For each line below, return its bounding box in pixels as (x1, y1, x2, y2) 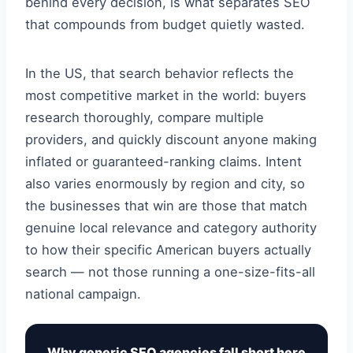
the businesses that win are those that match (25, 198, 307, 214)
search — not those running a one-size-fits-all (25, 264, 315, 280)
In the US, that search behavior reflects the (25, 65, 294, 81)
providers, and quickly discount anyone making (25, 132, 317, 147)
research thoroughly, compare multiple (25, 110, 264, 125)
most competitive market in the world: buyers (25, 87, 307, 103)
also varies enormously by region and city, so (25, 176, 305, 191)
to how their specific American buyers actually (25, 242, 311, 258)
